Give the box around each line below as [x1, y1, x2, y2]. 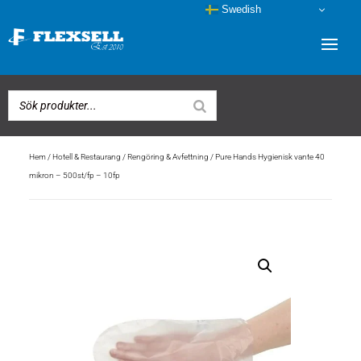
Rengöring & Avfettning [127, 151, 209, 161]
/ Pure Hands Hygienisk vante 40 [208, 151, 325, 161]
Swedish [218, 2, 262, 15]
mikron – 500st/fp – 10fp [28, 170, 120, 180]
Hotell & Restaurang [52, 151, 121, 161]
